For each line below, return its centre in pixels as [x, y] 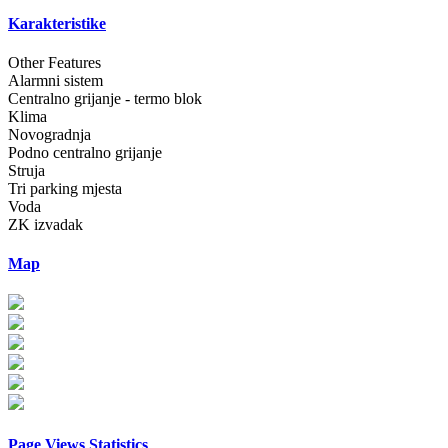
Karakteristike [57, 23]
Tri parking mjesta [65, 188]
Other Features [54, 62]
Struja [26, 170]
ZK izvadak [45, 224]
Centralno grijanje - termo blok [105, 98]
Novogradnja [49, 134]
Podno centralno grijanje [85, 152]
